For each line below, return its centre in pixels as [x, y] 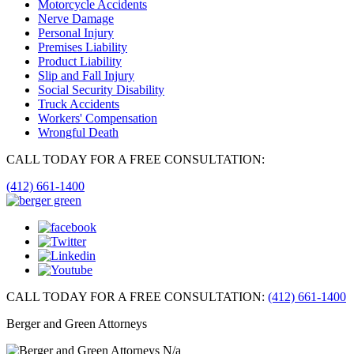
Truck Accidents [79, 104]
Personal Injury [76, 33]
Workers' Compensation [98, 119]
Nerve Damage [76, 19]
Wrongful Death [78, 133]
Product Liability [80, 62]
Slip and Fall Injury [86, 76]
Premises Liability [83, 47]
